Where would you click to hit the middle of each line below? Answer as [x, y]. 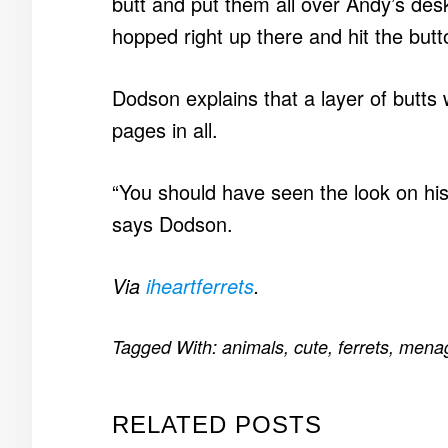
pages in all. [165, 129]
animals [253, 346]
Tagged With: [167, 346]
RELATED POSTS [217, 424]
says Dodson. [172, 223]
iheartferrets [200, 285]
